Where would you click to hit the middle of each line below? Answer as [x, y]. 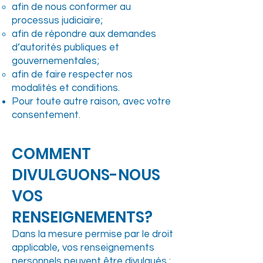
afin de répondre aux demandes [84, 34]
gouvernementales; [55, 61]
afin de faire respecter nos [72, 75]
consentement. [46, 115]
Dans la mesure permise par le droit [92, 234]
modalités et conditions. [66, 88]
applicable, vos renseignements [83, 248]
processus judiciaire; [57, 21]
